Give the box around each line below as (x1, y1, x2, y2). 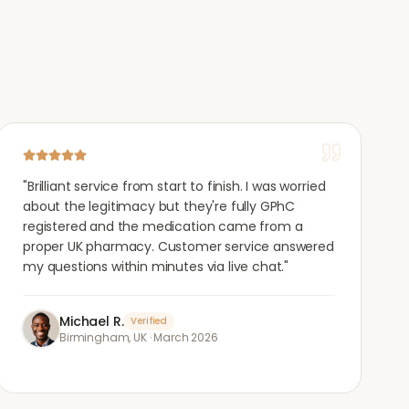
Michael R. (59, 312, 124, 330)
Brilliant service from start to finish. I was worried (26, 177, 326, 195)
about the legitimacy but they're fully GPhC (23, 197, 296, 215)
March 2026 (153, 330, 218, 345)
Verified (131, 314, 168, 328)
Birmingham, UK (59, 330, 147, 345)
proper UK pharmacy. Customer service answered (23, 237, 334, 256)
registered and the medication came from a (23, 217, 303, 236)
